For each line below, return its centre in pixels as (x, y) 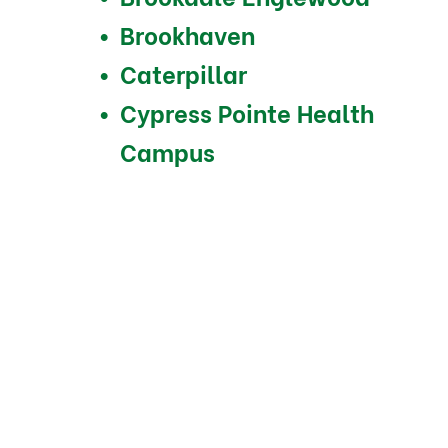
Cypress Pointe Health (247, 111)
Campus (167, 150)
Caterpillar (183, 72)
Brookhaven (187, 33)
